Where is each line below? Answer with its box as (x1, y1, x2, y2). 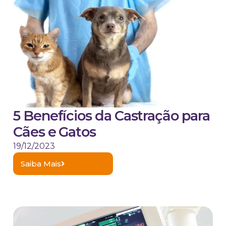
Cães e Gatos (13, 124, 96, 141)
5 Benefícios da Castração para (13, 107, 210, 125)
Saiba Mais (21, 159, 61, 169)
